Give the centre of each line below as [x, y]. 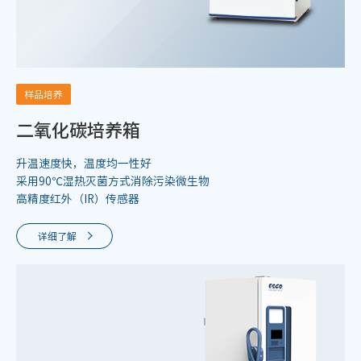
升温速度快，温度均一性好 [84, 163]
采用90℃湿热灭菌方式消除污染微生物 [113, 181]
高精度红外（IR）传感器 [78, 199]
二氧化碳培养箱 [78, 129]
